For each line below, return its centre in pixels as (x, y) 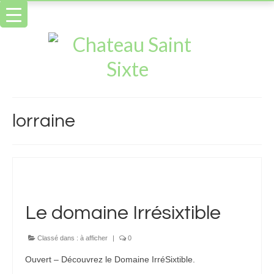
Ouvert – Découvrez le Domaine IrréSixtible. (110, 259)
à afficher (94, 238)
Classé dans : (58, 238)
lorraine (44, 121)
